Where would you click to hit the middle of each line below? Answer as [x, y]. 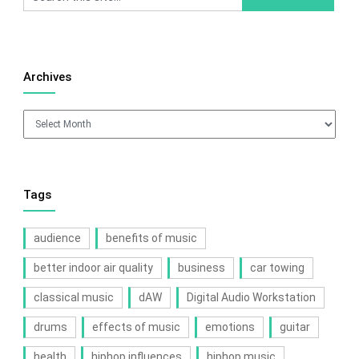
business [201, 268]
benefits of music [151, 238]
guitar [294, 327]
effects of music [136, 327]
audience [57, 238]
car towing [277, 268]
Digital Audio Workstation [251, 298]
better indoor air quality [93, 268]
